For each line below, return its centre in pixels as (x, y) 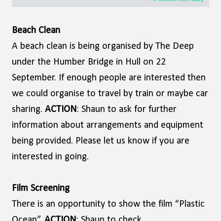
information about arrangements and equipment (108, 125)
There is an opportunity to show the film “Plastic (108, 204)
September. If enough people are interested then (109, 78)
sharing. (28, 110)
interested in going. (50, 157)
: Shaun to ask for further (127, 110)
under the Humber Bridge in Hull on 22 (89, 62)
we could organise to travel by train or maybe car (110, 94)
